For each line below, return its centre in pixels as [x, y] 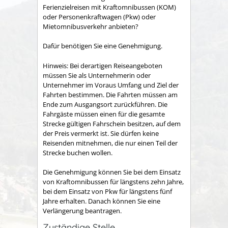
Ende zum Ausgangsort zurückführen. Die [105, 104]
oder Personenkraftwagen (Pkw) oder [99, 17]
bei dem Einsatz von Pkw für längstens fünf [107, 192]
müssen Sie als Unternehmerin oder [97, 75]
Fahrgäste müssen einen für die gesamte [104, 114]
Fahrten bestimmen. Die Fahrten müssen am [110, 94]
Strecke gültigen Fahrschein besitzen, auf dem [112, 123]
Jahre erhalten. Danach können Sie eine [102, 201]
